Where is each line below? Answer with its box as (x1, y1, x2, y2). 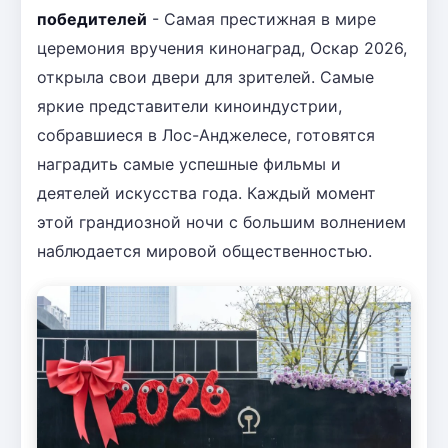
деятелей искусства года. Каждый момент (37, 182, 376, 203)
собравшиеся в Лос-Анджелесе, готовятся (37, 124, 375, 145)
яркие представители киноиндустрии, (37, 95, 342, 116)
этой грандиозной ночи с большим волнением (37, 211, 406, 232)
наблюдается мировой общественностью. (37, 240, 372, 261)
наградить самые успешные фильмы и (37, 153, 341, 174)
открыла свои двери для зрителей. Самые (37, 66, 374, 87)
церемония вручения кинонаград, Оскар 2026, (37, 37, 407, 58)
